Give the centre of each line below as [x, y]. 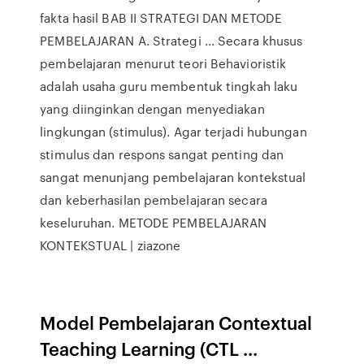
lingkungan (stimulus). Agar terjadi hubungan [173, 132]
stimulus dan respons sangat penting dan [162, 154]
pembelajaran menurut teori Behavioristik [163, 63]
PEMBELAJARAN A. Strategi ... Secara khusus [171, 41]
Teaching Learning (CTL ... [149, 348]
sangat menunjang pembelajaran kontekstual [173, 177]
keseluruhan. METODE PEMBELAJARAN [154, 223]
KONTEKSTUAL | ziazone [110, 245]
